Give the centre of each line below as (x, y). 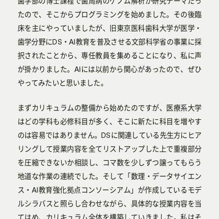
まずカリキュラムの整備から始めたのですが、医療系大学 (109, 108)
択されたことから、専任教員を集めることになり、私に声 (109, 55)
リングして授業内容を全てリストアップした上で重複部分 (109, 149)
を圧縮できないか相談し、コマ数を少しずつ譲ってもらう (109, 163)
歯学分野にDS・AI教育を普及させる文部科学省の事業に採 (109, 42)
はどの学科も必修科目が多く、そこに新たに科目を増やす (109, 121)
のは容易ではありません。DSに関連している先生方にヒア (109, 135)
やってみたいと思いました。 (62, 83)
